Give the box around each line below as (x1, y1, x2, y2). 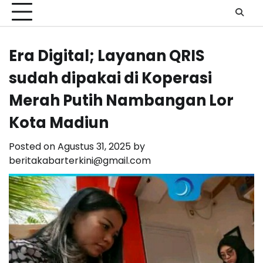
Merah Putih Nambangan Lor (9, 90, 234, 112)
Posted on (9, 140, 58, 154)
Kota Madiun (9, 112, 109, 134)
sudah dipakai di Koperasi (9, 68, 212, 89)
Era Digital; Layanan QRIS (9, 45, 205, 67)
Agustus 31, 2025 (58, 140, 131, 154)
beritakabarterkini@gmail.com (9, 154, 151, 168)
